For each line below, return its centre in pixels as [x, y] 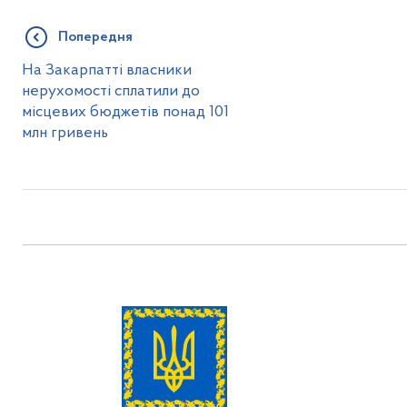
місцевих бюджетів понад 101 [126, 112]
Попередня [96, 37]
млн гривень [65, 133]
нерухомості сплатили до [111, 91]
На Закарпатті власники [107, 70]
